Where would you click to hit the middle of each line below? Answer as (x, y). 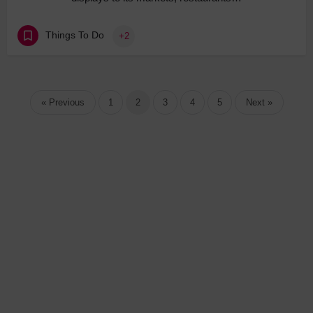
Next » (259, 103)
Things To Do (75, 35)
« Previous (63, 103)
